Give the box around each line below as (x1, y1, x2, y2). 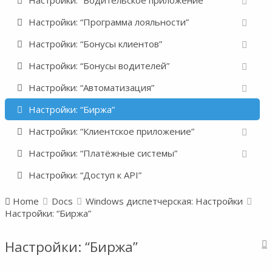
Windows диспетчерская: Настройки (86, 195, 243, 207)
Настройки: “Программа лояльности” (29, 16, 189, 28)
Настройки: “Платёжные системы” (29, 147, 177, 159)
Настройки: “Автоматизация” (29, 81, 154, 93)
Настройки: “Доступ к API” (29, 169, 141, 181)
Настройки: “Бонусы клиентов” (29, 38, 162, 50)
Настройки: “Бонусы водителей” (29, 59, 169, 72)
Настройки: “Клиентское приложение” (29, 125, 194, 137)
